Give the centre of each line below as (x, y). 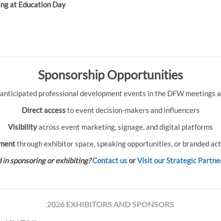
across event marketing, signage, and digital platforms (125, 127)
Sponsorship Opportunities (110, 74)
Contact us (110, 160)
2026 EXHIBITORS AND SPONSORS (110, 204)
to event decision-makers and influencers (132, 110)
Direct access (43, 110)
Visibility (22, 127)
